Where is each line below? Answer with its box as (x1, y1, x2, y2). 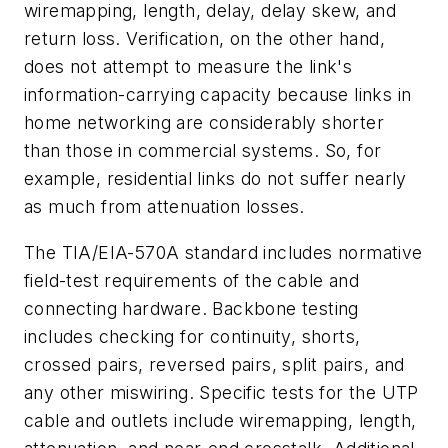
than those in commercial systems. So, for (24, 140, 382, 162)
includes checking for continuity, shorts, (24, 325, 361, 347)
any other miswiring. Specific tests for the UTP (24, 381, 419, 403)
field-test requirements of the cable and (24, 269, 359, 291)
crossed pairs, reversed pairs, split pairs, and (24, 353, 405, 375)
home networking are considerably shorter (24, 112, 384, 134)
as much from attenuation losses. (24, 196, 305, 218)
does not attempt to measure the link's (24, 56, 353, 78)
